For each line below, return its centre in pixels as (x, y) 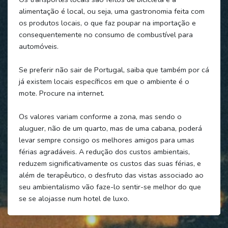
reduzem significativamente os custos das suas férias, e (110, 163)
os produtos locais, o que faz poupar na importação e (107, 23)
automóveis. (38, 46)
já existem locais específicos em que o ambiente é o (104, 81)
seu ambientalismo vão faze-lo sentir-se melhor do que (110, 187)
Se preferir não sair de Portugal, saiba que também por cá (114, 69)
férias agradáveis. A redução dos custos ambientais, (104, 151)
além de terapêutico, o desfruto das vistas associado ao (111, 175)
